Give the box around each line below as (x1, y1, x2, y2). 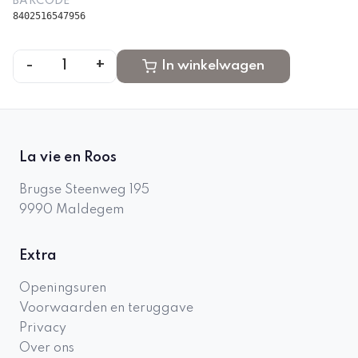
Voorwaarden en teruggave (19, 302, 193, 315)
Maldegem (56, 204, 124, 217)
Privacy (19, 322, 66, 335)
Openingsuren (19, 282, 106, 295)
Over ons (19, 342, 74, 355)
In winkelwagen (161, 58, 265, 73)
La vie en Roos (19, 150, 117, 165)
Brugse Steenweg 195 (19, 184, 149, 197)
